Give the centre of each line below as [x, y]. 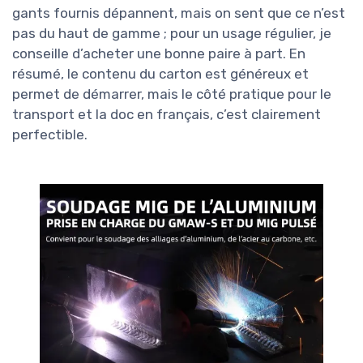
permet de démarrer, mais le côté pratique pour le [172, 94]
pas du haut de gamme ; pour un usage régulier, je [172, 33]
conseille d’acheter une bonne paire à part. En [159, 53]
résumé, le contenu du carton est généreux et [160, 73]
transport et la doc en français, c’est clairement [167, 114]
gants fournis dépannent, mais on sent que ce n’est [179, 13]
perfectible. [50, 134]
